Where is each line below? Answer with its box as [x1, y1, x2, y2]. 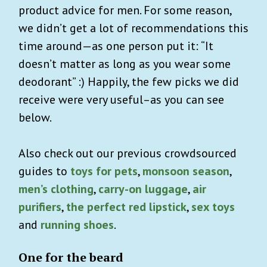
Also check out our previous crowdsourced [18, 145, 237, 161]
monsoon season [142, 163, 229, 179]
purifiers [18, 198, 61, 215]
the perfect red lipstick [66, 198, 187, 215]
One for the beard [18, 249, 123, 265]
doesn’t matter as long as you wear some [18, 55, 231, 72]
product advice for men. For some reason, [18, 2, 231, 18]
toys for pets [70, 163, 138, 179]
